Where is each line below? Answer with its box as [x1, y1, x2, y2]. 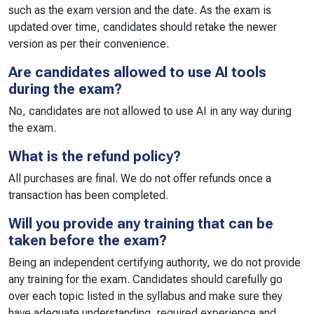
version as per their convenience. [8, 37, 169, 51]
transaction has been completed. [8, 189, 168, 203]
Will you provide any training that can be [8, 215, 273, 233]
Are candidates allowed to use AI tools [8, 64, 266, 81]
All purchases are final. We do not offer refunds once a [8, 172, 271, 186]
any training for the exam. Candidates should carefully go [8, 273, 282, 287]
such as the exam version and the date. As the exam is [8, 4, 271, 18]
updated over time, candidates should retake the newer [8, 20, 277, 34]
